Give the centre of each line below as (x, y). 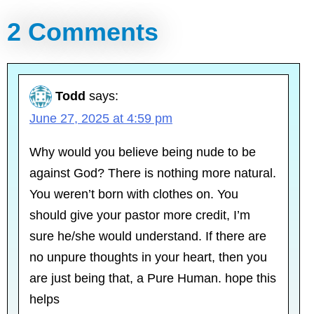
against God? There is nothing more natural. (153, 173)
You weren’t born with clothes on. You (134, 194)
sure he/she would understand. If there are (148, 237)
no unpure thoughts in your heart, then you (148, 258)
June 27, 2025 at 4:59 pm (101, 119)
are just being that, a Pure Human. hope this (153, 279)
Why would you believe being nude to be (143, 152)
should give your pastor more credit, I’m (140, 216)
